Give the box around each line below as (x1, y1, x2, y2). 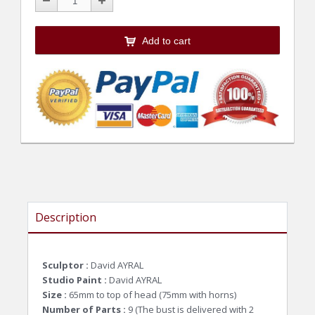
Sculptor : (42, 258, 91, 271)
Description (35, 209, 96, 225)
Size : (42, 288, 67, 301)
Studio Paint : (42, 273, 107, 286)
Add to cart (142, 35, 191, 47)
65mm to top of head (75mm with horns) (67, 288, 236, 301)
